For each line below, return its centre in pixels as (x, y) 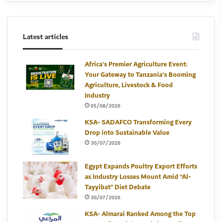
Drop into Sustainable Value (127, 133)
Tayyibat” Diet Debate (118, 187)
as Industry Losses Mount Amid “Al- (138, 177)
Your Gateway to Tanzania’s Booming (140, 75)
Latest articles (46, 37)
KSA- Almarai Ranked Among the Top (140, 214)
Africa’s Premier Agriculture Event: (136, 64)
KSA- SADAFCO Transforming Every (138, 122)
